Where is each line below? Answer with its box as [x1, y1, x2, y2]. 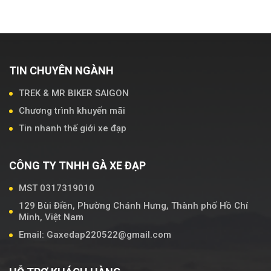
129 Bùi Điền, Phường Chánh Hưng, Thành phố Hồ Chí [19, 200, 248, 212]
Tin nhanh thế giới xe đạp [19, 123, 126, 134]
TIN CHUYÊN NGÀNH [9, 64, 114, 77]
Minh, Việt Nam [19, 212, 83, 223]
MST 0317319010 [19, 183, 94, 194]
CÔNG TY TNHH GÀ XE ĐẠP [9, 159, 146, 172]
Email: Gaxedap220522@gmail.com [19, 229, 171, 241]
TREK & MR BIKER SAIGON [19, 88, 129, 99]
